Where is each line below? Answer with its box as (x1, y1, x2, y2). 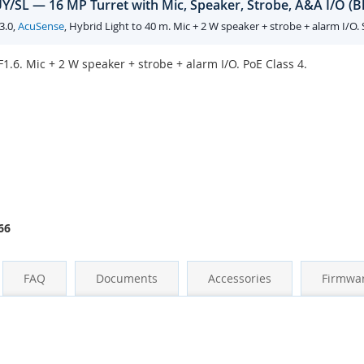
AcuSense (18, 18, 64, 33)
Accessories (208, 271, 271, 287)
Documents (96, 271, 158, 287)
